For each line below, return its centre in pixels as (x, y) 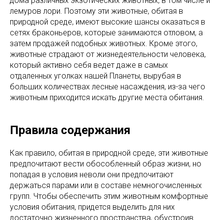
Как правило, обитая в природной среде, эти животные (109, 153)
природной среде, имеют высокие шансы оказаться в (108, 22)
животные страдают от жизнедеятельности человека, (108, 54)
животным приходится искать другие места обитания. (107, 97)
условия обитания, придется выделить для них (92, 207)
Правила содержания (70, 130)
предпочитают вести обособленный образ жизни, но (106, 164)
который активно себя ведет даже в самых (89, 65)
